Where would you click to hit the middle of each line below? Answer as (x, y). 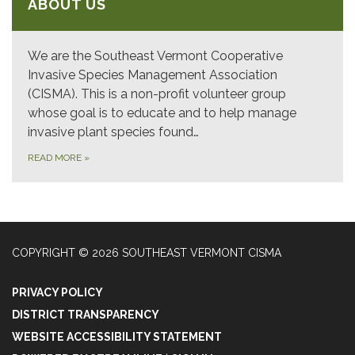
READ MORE (56, 158)
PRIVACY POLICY (57, 293)
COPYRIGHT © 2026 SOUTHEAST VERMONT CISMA (147, 253)
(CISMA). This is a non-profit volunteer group (157, 94)
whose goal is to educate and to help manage (162, 113)
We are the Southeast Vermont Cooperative (155, 56)
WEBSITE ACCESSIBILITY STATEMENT (117, 337)
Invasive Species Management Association (153, 75)
